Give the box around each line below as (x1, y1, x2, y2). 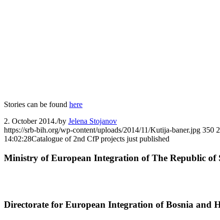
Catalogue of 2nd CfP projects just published (31, 134, 169, 143)
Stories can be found (4, 100, 69, 109)
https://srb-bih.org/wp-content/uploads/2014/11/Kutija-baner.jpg (4, 125, 200, 134)
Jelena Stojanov (68, 116, 117, 125)
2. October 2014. (4, 116, 56, 125)
